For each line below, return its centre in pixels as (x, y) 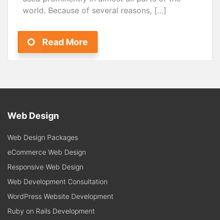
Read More (65, 42)
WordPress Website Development (60, 196)
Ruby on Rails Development (51, 211)
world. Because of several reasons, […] (95, 11)
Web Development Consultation (57, 182)
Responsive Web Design (45, 167)
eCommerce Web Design (47, 152)
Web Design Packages (43, 137)
